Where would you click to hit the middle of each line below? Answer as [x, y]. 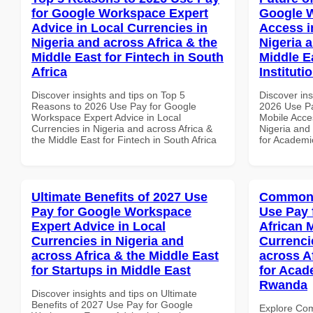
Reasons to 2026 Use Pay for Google [114, 106]
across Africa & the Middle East [125, 255]
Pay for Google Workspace [111, 211]
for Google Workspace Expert [120, 13]
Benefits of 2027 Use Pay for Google [112, 304]
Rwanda [283, 285]
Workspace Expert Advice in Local [106, 117]
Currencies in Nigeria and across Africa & [122, 128]
